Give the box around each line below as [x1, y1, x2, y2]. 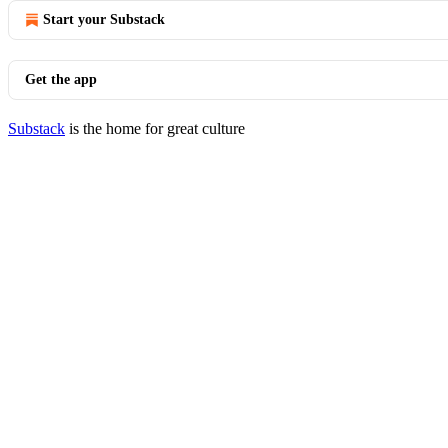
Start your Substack [43, 12, 165, 27]
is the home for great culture [65, 120, 245, 137]
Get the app [25, 72, 97, 87]
